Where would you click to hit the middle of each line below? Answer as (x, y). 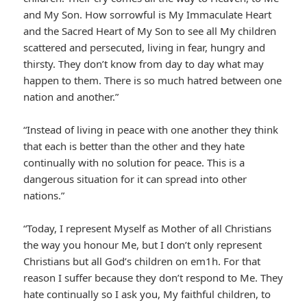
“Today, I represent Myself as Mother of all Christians (148, 229)
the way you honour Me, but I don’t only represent (143, 245)
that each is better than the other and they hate (134, 146)
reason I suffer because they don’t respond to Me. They (153, 278)
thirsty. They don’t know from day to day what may (144, 64)
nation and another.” (71, 97)
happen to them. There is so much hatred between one (153, 81)
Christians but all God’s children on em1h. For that (142, 261)
